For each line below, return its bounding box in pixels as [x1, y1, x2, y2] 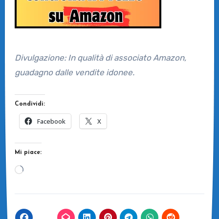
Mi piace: [14, 149, 42, 155]
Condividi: [14, 101, 45, 107]
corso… [22, 193, 50, 203]
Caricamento [22, 163, 73, 174]
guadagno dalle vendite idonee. [14, 67, 134, 77]
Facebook [37, 116, 66, 126]
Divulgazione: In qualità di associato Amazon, [14, 52, 186, 63]
